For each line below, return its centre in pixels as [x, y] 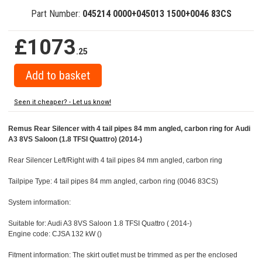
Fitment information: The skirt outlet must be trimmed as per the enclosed [123, 255]
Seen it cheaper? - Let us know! [63, 102]
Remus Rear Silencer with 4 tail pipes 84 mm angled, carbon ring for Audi [129, 129]
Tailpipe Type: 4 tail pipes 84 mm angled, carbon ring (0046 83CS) [113, 182]
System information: [39, 203]
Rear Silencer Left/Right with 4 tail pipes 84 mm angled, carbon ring [115, 161]
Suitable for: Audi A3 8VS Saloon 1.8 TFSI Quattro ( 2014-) [100, 224]
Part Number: [56, 14]
